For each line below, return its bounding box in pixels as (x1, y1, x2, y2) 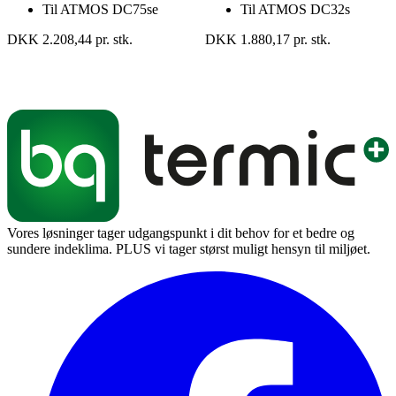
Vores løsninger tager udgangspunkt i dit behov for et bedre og (7, 225, 354, 240)
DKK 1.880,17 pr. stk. (205, 31, 331, 47)
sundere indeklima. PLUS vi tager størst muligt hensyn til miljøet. (7, 240, 370, 256)
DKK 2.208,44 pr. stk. (7, 31, 133, 47)
